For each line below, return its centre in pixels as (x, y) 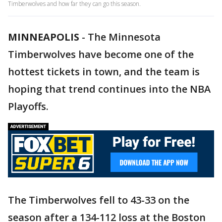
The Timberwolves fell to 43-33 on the (99, 200)
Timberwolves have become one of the (101, 54)
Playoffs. (28, 106)
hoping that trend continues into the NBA (109, 89)
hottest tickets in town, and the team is (104, 72)
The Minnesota (124, 37)
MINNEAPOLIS (44, 37)
